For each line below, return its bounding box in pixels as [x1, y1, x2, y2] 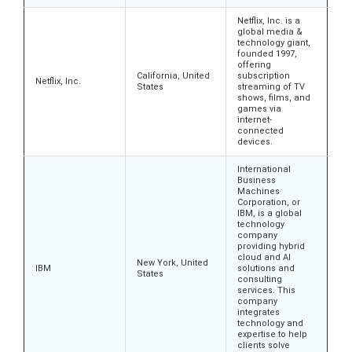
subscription [237, 71, 290, 82]
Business [237, 175, 276, 186]
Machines [237, 186, 280, 197]
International [237, 164, 291, 175]
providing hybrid [237, 241, 305, 252]
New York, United [137, 258, 208, 269]
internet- [237, 115, 272, 126]
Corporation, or [237, 197, 300, 208]
